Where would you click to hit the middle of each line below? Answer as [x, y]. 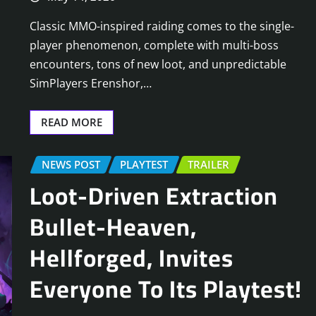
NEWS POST [71, 165]
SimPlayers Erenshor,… [91, 84]
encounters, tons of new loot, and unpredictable [158, 65]
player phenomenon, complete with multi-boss [154, 45]
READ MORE [72, 122]
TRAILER [208, 165]
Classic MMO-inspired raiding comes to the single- [162, 26]
